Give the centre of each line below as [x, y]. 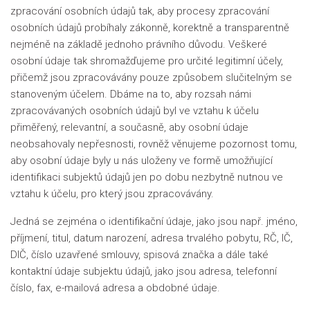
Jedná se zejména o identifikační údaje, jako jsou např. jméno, [154, 221]
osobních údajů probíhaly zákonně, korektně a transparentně [150, 28]
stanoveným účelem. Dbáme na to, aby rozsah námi [131, 94]
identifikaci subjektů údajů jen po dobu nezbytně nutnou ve [147, 177]
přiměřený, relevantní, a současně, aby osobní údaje [129, 127]
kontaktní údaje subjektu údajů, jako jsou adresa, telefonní [144, 271]
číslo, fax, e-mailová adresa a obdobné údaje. [115, 288]
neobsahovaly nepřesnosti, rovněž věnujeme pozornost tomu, [154, 144]
